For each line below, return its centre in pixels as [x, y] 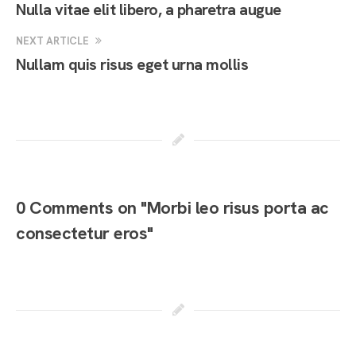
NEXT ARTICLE [54, 41]
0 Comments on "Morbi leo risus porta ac [172, 207]
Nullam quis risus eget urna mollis [132, 64]
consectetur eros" [85, 233]
